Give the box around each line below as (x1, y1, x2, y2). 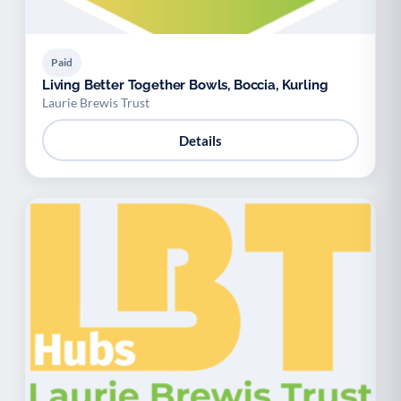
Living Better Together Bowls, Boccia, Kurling (42, 77, 328, 93)
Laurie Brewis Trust (42, 95, 149, 110)
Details (179, 132, 222, 149)
